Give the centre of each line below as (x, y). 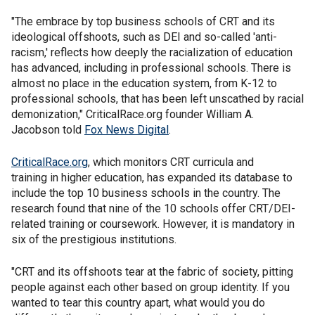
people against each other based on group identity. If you (150, 287)
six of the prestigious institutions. (94, 239)
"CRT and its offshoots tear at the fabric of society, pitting (152, 272)
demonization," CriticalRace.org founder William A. (133, 114)
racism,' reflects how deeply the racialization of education (152, 52)
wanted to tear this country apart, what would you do (138, 303)
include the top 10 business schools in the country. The (146, 193)
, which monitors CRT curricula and (171, 162)
